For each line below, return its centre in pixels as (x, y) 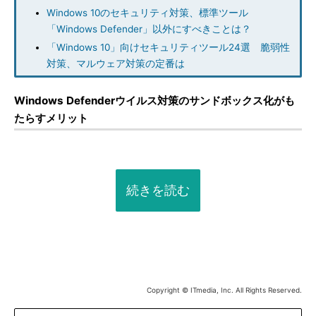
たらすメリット (51, 118)
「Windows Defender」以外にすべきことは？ (149, 29)
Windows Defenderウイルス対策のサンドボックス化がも (154, 101)
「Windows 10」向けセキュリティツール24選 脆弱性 (168, 47)
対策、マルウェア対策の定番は (116, 63)
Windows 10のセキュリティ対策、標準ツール (147, 13)
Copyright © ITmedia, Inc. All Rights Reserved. (224, 290)
